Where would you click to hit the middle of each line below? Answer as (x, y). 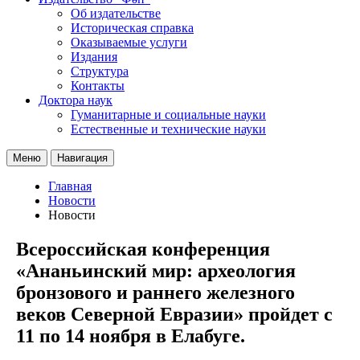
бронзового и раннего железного (155, 292)
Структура (100, 71)
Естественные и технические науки (168, 129)
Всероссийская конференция (143, 249)
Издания (94, 56)
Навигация (82, 157)
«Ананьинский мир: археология (156, 270)
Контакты (98, 85)
